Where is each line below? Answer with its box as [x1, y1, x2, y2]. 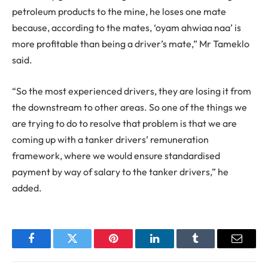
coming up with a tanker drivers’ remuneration [12, 133, 209, 145]
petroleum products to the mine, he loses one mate [12, 5, 226, 18]
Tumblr [194, 242, 227, 253]
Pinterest [112, 242, 151, 253]
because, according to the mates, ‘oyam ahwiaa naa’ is [12, 22, 241, 34]
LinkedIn [153, 242, 193, 253]
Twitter [71, 242, 103, 253]
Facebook [30, 242, 72, 253]
